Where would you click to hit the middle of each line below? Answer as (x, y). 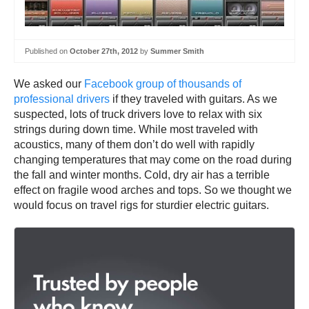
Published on (47, 51)
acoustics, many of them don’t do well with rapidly (134, 145)
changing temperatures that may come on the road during (153, 160)
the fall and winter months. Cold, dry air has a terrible (142, 175)
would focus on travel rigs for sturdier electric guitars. (141, 206)
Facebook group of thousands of (163, 84)
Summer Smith (177, 51)
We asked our (49, 84)
